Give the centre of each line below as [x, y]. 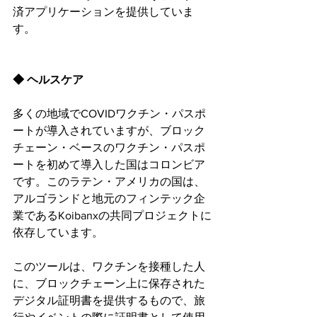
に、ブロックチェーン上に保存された [109, 283]
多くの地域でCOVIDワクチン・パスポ [109, 113]
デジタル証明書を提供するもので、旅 [109, 300]
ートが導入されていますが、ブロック [109, 130]
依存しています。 [58, 232]
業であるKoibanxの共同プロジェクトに [112, 215]
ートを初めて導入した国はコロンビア [109, 164]
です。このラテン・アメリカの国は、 [109, 181]
